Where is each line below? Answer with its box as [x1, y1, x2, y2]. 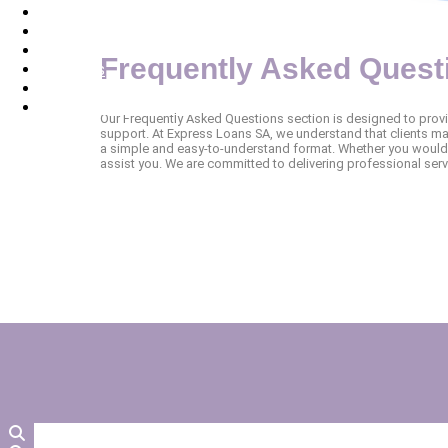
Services [40, 22, 101, 41]
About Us [40, 60, 105, 79]
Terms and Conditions [40, 98, 192, 117]
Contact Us [40, 41, 120, 60]
